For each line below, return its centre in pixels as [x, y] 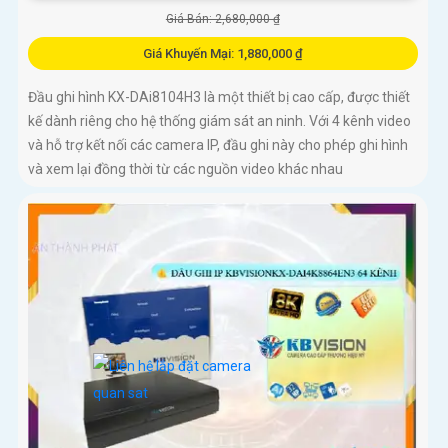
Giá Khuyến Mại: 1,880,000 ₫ [222, 54]
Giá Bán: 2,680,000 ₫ [222, 19]
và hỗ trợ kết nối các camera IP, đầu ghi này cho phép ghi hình [218, 145]
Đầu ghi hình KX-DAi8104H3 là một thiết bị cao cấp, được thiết [219, 97]
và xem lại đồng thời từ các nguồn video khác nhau [185, 169]
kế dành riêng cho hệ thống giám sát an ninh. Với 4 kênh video [219, 121]
